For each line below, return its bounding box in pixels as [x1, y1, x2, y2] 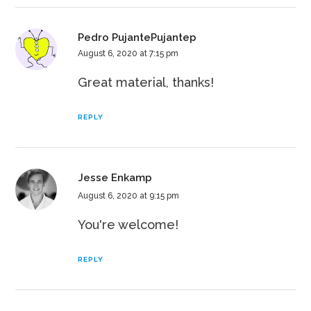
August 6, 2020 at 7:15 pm [78, 49, 179, 59]
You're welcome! [78, 217, 179, 233]
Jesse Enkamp [78, 171, 153, 185]
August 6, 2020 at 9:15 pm [78, 191, 180, 201]
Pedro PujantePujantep [78, 31, 197, 44]
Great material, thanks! [78, 75, 215, 90]
